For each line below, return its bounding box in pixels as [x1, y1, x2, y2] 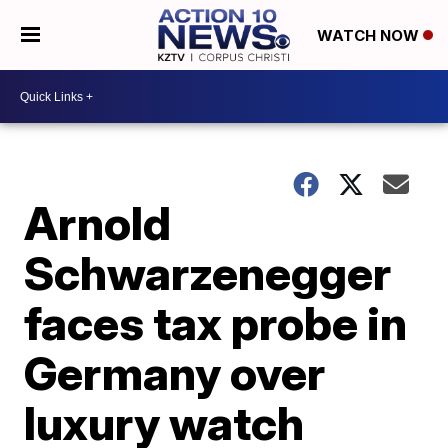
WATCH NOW [316, 26, 423, 46]
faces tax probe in [24, 295, 408, 351]
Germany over [24, 345, 326, 401]
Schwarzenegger [24, 245, 392, 301]
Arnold [24, 195, 172, 251]
